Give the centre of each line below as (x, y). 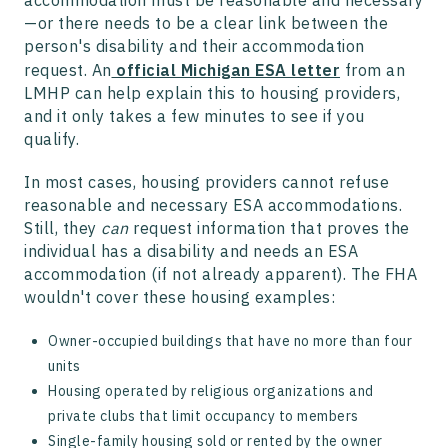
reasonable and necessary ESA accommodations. (213, 205)
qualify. (54, 139)
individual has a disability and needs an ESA (191, 251)
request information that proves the (271, 228)
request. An (68, 70)
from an (372, 70)
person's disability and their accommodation (194, 46)
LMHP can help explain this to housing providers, (212, 93)
